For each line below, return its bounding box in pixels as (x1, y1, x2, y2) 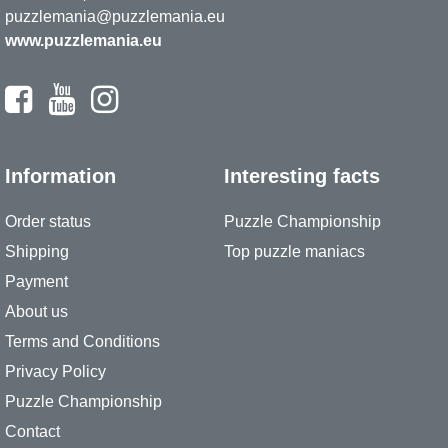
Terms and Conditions (5, 333, 160, 350)
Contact (5, 423, 60, 440)
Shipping (5, 243, 69, 260)
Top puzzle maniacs (224, 243, 365, 260)
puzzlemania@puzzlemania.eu (5, 8, 225, 25)
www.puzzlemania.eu (5, 32, 162, 49)
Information (5, 165, 116, 187)
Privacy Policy (5, 363, 106, 380)
